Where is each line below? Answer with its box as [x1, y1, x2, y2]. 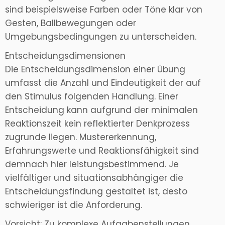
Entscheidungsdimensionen [5, 50, 126, 62]
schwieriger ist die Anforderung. [5, 199, 142, 211]
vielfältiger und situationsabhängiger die [5, 172, 183, 184]
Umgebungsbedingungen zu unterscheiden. [5, 31, 196, 43]
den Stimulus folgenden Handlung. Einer [5, 90, 178, 103]
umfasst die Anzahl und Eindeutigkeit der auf [5, 77, 201, 89]
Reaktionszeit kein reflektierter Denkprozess [5, 118, 190, 130]
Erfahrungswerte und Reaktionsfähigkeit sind [5, 145, 199, 157]
